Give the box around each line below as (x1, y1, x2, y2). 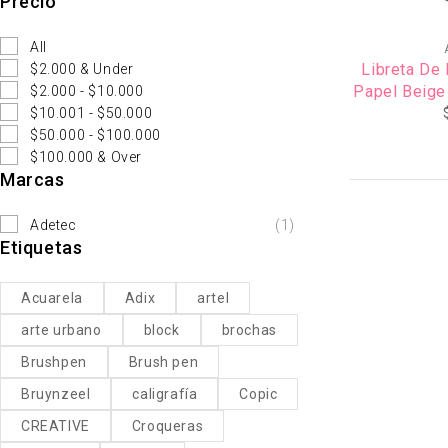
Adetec (30, 216, 77, 233)
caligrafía (132, 385, 198, 402)
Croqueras (131, 417, 204, 434)
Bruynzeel (21, 385, 91, 402)
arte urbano (21, 321, 102, 338)
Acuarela (21, 289, 83, 306)
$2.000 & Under (30, 60, 134, 77)
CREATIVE (21, 417, 90, 434)
